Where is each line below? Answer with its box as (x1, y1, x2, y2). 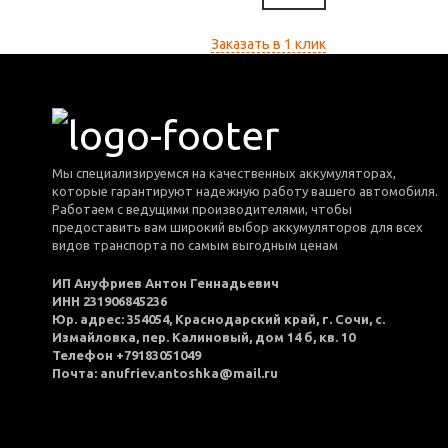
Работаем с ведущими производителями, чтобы (52, 201, 352, 216)
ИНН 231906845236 (52, 293, 167, 308)
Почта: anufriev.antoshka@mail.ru (52, 365, 278, 380)
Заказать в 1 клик (211, 36, 326, 53)
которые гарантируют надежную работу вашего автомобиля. (52, 183, 438, 198)
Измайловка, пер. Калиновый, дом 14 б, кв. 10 (52, 329, 355, 344)
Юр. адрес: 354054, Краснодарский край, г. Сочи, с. (52, 311, 385, 326)
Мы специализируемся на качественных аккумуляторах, (52, 165, 396, 180)
